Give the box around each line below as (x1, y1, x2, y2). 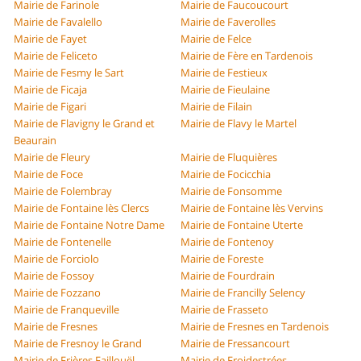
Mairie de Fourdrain (180, 268, 275, 284)
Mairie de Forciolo (14, 251, 100, 267)
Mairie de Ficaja (14, 82, 88, 98)
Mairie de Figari (14, 99, 87, 114)
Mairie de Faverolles (180, 15, 276, 30)
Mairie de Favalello (14, 15, 103, 30)
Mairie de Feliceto (14, 48, 98, 64)
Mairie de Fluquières (180, 150, 277, 165)
